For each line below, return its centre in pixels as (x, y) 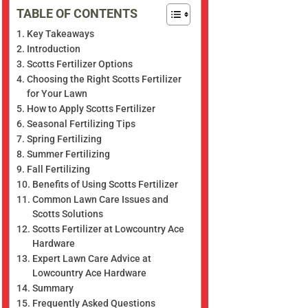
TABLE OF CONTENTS (77, 13)
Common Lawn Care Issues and (101, 199)
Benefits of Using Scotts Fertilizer (106, 184)
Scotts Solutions (68, 213)
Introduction (54, 48)
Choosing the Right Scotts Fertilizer (104, 79)
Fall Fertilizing (59, 169)
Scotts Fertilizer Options (80, 64)
